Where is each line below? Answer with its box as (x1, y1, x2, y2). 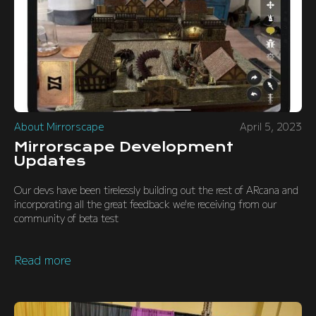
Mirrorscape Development (14, 139, 233, 155)
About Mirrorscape (14, 119, 104, 133)
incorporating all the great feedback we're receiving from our (14, 197, 276, 211)
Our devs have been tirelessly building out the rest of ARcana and (14, 183, 298, 197)
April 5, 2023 (240, 119, 302, 133)
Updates (14, 153, 85, 169)
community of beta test (14, 211, 119, 225)
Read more (14, 251, 71, 268)
